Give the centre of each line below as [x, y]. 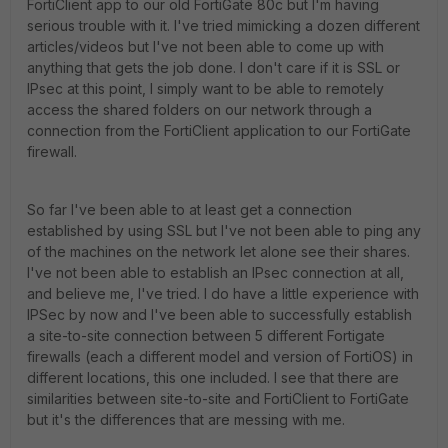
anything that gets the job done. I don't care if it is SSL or [213, 67]
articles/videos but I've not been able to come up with [205, 46]
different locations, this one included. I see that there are [213, 377]
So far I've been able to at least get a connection [189, 209]
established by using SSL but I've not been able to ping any [224, 230]
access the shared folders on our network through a [199, 109]
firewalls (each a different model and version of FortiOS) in [220, 356]
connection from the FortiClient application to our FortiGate [219, 130]
